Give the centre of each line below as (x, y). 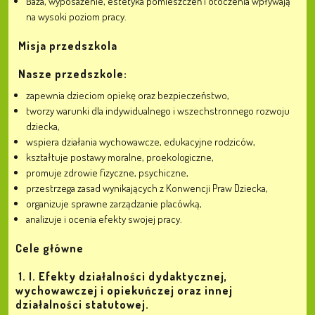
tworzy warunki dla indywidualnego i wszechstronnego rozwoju (158, 111)
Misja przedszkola (68, 46)
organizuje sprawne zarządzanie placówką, (114, 204)
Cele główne (50, 248)
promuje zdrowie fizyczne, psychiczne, (107, 173)
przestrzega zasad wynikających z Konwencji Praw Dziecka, (147, 188)
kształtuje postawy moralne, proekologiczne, (120, 157)
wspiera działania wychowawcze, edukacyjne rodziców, (141, 142)
